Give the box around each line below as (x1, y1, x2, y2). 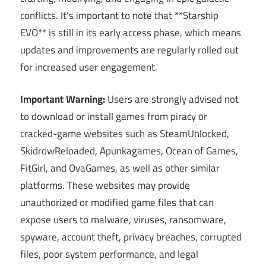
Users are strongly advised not (105, 91, 239, 107)
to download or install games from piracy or (20, 109, 207, 125)
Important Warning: (20, 91, 105, 107)
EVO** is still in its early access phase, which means (20, 24, 241, 40)
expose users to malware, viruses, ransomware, (20, 212, 226, 228)
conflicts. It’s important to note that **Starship (20, 7, 218, 23)
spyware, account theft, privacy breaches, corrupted (20, 229, 242, 245)
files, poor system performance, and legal (20, 246, 198, 262)
